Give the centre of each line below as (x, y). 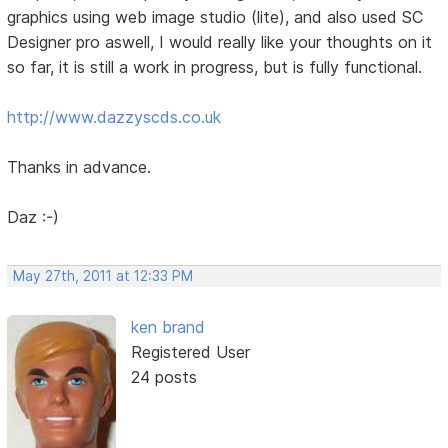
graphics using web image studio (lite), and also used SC (215, 16)
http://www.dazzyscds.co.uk (114, 116)
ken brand (167, 326)
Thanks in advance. (79, 166)
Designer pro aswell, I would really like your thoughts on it (220, 41)
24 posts (163, 376)
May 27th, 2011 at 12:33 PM (103, 275)
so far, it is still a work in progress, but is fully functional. (215, 66)
